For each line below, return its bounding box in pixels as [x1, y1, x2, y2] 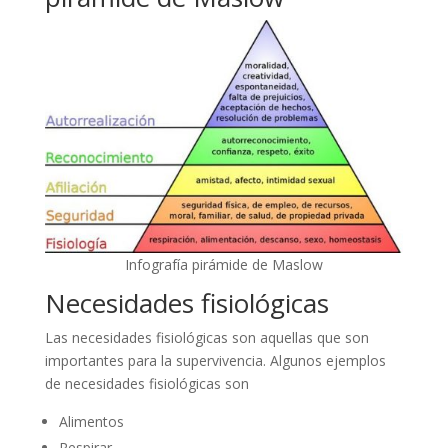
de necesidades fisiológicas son [44, 373, 249, 393]
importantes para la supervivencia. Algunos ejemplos [44, 350, 386, 370]
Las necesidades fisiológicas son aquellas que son [44, 327, 369, 347]
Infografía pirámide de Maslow [124, 254, 323, 274]
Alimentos [58, 411, 124, 431]
